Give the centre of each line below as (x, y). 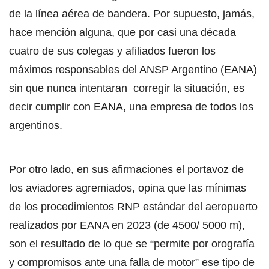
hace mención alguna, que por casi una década (122, 32)
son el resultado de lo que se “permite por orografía (132, 243)
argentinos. (36, 125)
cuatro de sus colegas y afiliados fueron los (112, 51)
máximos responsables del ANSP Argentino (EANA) (133, 69)
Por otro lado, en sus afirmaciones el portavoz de (126, 169)
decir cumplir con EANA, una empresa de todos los (131, 107)
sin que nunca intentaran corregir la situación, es (127, 88)
